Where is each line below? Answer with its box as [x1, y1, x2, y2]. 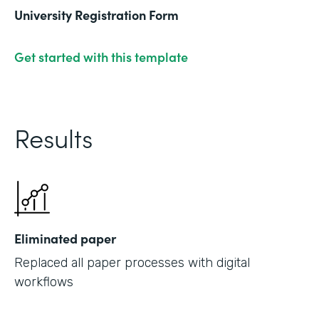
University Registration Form [14, 6, 179, 24]
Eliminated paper [14, 229, 116, 248]
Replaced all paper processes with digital [14, 255, 250, 271]
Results [14, 119, 93, 156]
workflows [14, 274, 73, 291]
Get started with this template [14, 48, 188, 66]
